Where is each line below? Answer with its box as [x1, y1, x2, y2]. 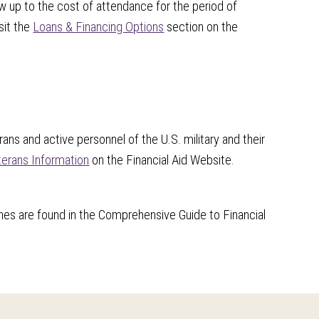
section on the [164, 19, 239, 35]
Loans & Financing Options [33, 19, 164, 35]
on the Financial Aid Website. [92, 152, 235, 168]
